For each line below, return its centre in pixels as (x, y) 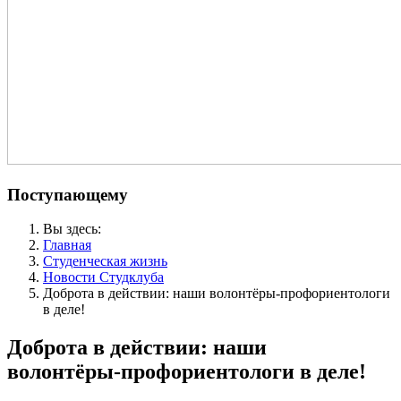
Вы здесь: (76, 229)
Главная (67, 245)
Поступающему (68, 194)
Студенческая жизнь (105, 261)
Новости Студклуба (103, 277)
